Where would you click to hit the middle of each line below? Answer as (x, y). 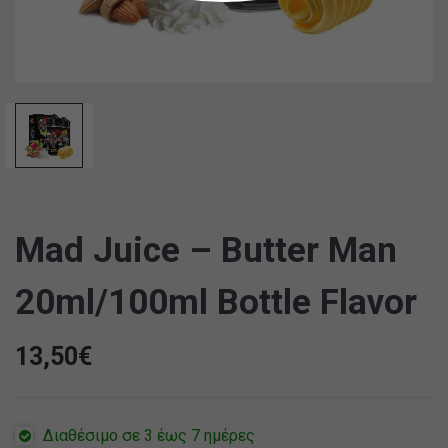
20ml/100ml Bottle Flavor (216, 302)
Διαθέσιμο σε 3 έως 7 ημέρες (149, 435)
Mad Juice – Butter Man (206, 250)
